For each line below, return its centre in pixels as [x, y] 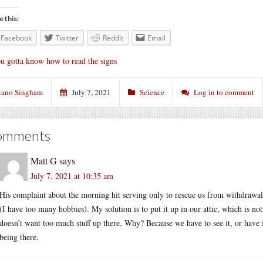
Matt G [44, 160]
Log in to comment [224, 92]
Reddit [113, 38]
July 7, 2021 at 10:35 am [72, 176]
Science [152, 92]
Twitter [67, 38]
